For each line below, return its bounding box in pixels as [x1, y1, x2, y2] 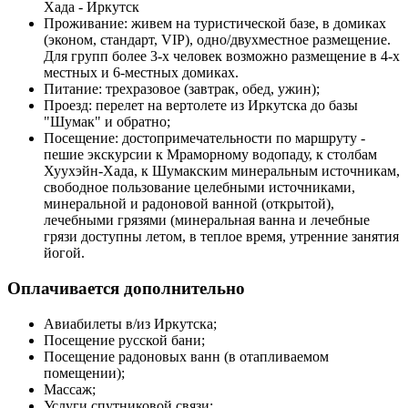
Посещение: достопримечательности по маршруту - [44, 130, 365, 147]
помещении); [44, 364, 125, 381]
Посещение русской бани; [44, 331, 205, 348]
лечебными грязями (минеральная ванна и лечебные [44, 212, 370, 229]
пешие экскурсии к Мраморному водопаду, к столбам [44, 147, 377, 163]
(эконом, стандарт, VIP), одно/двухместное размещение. [44, 32, 391, 48]
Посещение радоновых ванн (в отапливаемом [44, 348, 329, 364]
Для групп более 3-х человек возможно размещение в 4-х [44, 48, 400, 65]
